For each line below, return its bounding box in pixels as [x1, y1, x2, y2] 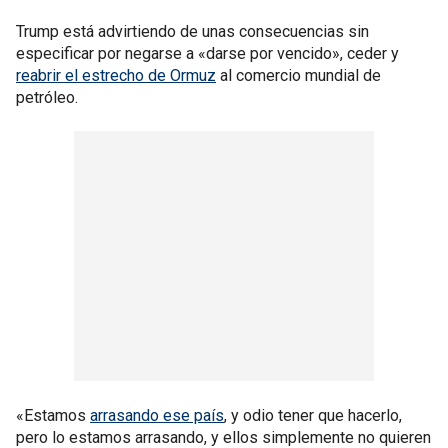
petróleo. [16, 87, 78, 107]
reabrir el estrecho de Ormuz [16, 65, 216, 85]
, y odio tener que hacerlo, [224, 405, 402, 425]
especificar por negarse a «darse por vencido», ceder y [16, 43, 399, 63]
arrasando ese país [90, 405, 224, 425]
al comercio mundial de [216, 65, 381, 85]
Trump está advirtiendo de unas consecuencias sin [16, 21, 369, 41]
